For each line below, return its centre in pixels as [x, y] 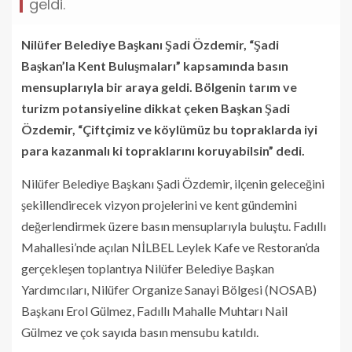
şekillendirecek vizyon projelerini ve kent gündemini [159, 204]
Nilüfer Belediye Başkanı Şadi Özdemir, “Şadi [150, 44]
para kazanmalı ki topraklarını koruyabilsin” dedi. [163, 150]
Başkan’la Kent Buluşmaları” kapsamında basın [155, 65]
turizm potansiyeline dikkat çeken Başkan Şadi [156, 108]
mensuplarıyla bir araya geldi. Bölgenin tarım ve [159, 86]
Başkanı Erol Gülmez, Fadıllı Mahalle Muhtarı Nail [154, 310]
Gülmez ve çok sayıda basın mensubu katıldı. [140, 332]
